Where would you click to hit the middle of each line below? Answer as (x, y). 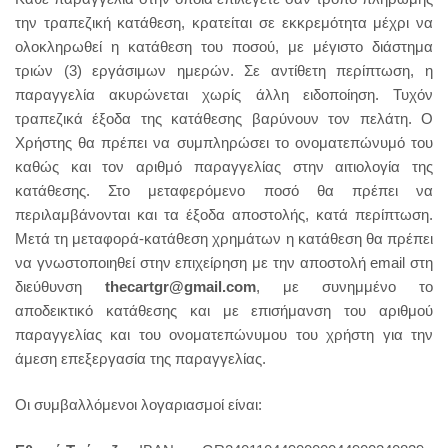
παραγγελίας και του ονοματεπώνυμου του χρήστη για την (224, 334)
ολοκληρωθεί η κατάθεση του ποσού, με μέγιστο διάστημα (224, 46)
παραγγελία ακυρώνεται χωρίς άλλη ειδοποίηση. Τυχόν (224, 94)
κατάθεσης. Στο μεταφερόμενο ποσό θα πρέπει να (224, 190)
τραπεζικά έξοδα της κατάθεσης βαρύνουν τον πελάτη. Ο (224, 118)
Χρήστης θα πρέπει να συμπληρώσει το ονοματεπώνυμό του (224, 142)
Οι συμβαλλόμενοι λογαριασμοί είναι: (138, 404)
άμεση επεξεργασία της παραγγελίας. (140, 358)
